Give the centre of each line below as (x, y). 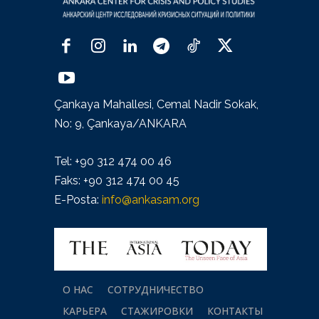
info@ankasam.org (151, 199)
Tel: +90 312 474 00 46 (113, 161)
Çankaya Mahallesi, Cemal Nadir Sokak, (156, 104)
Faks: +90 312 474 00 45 (117, 180)
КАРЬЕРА (85, 310)
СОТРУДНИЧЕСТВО (156, 289)
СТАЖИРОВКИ (157, 310)
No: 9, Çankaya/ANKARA (120, 123)
